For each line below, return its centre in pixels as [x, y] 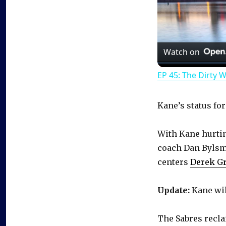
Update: [174, 190]
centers [174, 162]
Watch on [182, 52]
